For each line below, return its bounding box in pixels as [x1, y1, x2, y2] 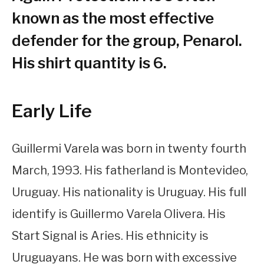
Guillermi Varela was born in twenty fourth [12, 141, 246, 156]
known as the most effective [12, 8, 214, 27]
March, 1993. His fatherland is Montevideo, [12, 163, 248, 177]
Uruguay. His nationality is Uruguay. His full [12, 184, 246, 199]
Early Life [12, 100, 92, 122]
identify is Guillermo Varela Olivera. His [12, 206, 226, 221]
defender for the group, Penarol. [12, 31, 242, 49]
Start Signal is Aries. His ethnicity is [12, 228, 209, 243]
